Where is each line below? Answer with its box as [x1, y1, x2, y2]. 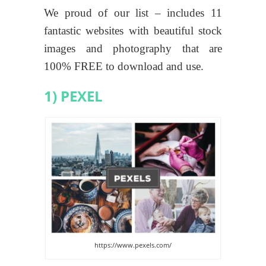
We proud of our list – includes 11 [44, 6, 222, 19]
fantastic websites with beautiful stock [44, 24, 222, 37]
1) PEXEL [44, 85, 103, 106]
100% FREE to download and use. [44, 59, 204, 72]
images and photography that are [44, 42, 222, 55]
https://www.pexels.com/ [94, 240, 172, 249]
